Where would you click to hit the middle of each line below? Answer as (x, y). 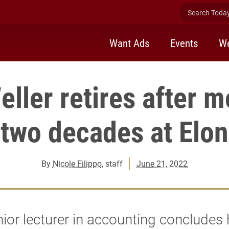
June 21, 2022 (162, 163)
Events (184, 43)
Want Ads (130, 43)
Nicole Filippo (77, 163)
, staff (112, 163)
